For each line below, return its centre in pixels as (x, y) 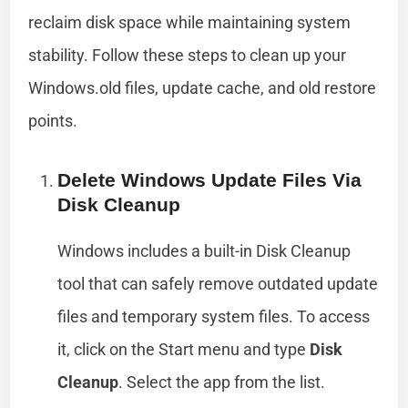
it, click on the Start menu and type (184, 349)
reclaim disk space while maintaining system (190, 22)
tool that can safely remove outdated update (218, 283)
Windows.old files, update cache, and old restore (203, 87)
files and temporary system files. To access (214, 316)
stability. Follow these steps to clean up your (188, 55)
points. (53, 120)
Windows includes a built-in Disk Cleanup (204, 250)
